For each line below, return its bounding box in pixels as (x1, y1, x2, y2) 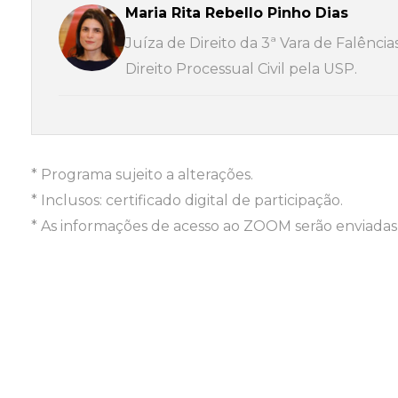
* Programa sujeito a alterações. (31, 166, 253, 184)
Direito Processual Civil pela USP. (125, 60, 357, 78)
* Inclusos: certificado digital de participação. (31, 192, 343, 210)
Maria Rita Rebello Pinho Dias (125, 4, 348, 22)
